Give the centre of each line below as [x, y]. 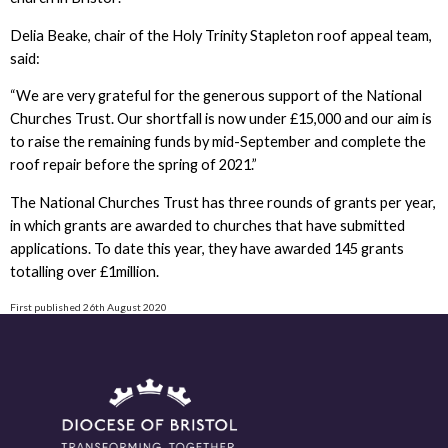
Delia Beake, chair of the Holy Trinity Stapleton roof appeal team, [220, 35]
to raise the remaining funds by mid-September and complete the [217, 142]
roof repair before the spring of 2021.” [133, 165]
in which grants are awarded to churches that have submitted [207, 226]
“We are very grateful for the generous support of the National [215, 96]
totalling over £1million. [84, 272]
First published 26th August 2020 [88, 306]
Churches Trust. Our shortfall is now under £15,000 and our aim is [220, 119]
